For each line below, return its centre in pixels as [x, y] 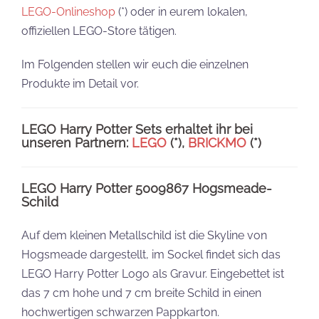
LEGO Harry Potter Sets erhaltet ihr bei [137, 130]
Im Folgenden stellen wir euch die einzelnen [135, 65]
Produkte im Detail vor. [80, 84]
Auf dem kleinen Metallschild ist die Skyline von [144, 236]
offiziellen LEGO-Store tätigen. [99, 31]
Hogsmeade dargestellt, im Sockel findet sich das [151, 255]
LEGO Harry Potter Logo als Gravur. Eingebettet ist [153, 274]
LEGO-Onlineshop [68, 12]
